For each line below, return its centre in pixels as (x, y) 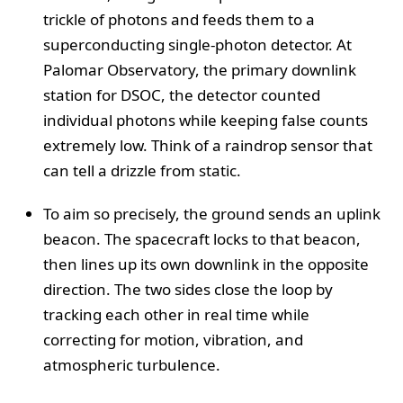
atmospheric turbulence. (132, 364)
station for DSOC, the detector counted (182, 94)
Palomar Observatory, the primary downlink (200, 69)
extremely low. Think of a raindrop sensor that (208, 145)
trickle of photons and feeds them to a (179, 19)
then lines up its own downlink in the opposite (206, 264)
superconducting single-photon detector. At (197, 44)
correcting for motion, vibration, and (173, 339)
